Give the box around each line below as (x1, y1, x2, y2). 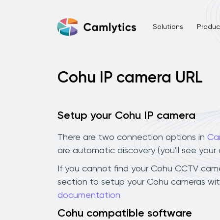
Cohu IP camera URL (57, 70, 203, 86)
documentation (57, 191, 120, 200)
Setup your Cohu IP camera (57, 110, 195, 121)
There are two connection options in (57, 133, 207, 142)
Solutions (152, 23, 183, 30)
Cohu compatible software (57, 208, 192, 219)
